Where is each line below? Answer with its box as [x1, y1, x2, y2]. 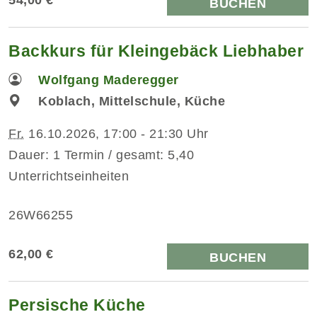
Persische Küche [8, 295, 146, 314]
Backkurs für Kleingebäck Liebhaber [8, 41, 304, 60]
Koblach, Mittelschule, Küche [38, 93, 226, 108]
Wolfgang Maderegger [38, 72, 179, 87]
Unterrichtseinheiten [8, 168, 129, 183]
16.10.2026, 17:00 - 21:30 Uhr [24, 126, 209, 141]
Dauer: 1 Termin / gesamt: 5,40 [8, 147, 194, 162]
